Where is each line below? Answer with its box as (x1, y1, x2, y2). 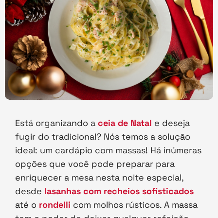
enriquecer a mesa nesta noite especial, (15, 172, 184, 183)
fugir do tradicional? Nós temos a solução (15, 131, 191, 143)
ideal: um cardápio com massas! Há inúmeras (15, 145, 202, 156)
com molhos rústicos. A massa (73, 199, 198, 211)
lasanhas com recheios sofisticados (44, 185, 194, 197)
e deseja (154, 117, 190, 129)
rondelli (39, 199, 73, 211)
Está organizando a (15, 117, 98, 129)
